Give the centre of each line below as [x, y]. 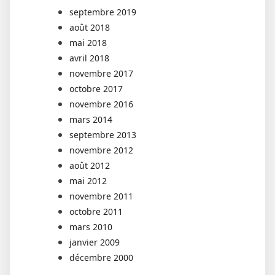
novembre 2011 [101, 196]
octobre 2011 [96, 211]
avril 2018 [89, 58]
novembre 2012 [101, 150]
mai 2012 [88, 180]
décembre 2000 [101, 257]
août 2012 [90, 165]
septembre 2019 [103, 12]
